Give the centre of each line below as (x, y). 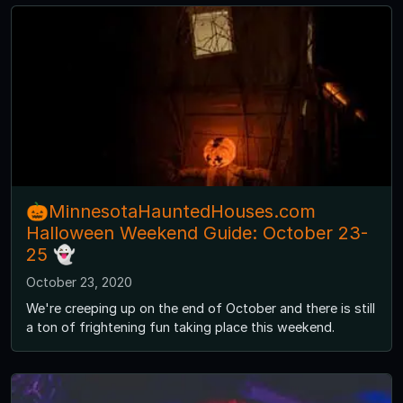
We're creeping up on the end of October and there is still (201, 309)
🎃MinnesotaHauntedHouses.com (171, 212)
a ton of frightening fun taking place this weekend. (180, 327)
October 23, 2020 (79, 282)
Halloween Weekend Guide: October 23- (197, 233)
